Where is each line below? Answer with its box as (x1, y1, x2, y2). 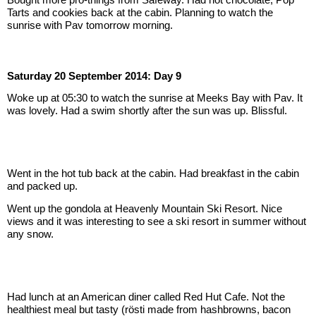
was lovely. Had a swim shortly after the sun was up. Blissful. (7, 104, 287, 116)
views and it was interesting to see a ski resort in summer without (7, 214, 306, 227)
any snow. (7, 227, 54, 240)
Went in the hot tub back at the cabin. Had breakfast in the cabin (7, 167, 299, 180)
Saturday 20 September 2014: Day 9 (7, 69, 181, 82)
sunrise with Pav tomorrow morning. (7, 19, 173, 32)
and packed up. (7, 180, 78, 193)
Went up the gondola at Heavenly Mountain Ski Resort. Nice (7, 202, 282, 214)
